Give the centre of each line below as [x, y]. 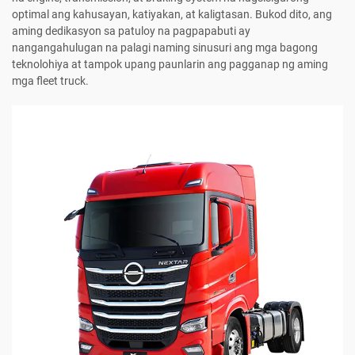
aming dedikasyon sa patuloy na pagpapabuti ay [131, 31]
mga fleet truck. [50, 81]
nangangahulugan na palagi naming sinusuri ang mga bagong [165, 48]
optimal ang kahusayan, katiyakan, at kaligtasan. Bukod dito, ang [172, 15]
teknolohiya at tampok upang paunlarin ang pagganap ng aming [170, 65]
